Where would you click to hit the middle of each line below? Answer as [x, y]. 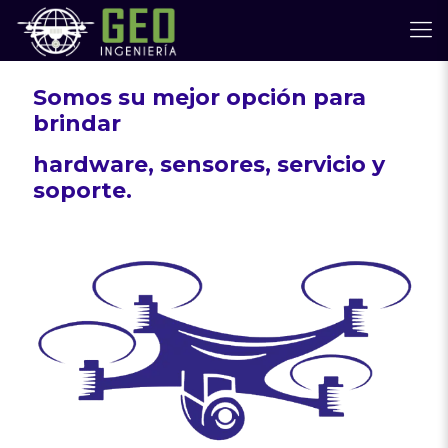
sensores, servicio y [272, 164]
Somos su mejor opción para [199, 97]
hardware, [96, 164]
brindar [80, 123]
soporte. [82, 190]
